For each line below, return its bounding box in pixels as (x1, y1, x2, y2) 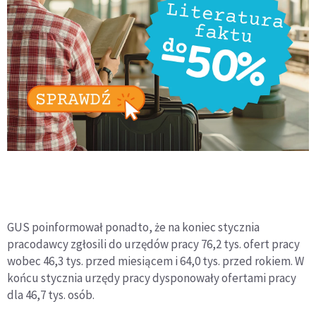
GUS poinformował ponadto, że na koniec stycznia (7, 219, 260, 235)
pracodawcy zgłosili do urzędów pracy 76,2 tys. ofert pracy (7, 236, 300, 252)
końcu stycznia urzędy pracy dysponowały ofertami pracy (7, 269, 296, 286)
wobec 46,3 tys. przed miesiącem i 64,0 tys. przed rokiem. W (7, 253, 304, 269)
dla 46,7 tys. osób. (7, 286, 95, 303)
